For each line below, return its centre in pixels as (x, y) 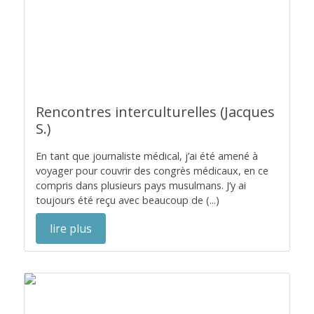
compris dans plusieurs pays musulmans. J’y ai (141, 185)
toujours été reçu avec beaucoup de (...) (128, 200)
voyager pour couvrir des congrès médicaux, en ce (152, 171)
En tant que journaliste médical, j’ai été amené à (147, 156)
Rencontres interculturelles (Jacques (155, 112)
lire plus (71, 228)
